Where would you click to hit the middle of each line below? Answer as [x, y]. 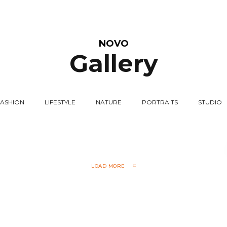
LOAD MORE [108, 166]
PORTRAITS [160, 102]
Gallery [113, 63]
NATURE [109, 102]
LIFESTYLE [60, 102]
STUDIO [210, 102]
